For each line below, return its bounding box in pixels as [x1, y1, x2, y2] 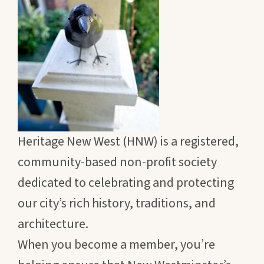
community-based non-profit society [18, 152, 217, 171]
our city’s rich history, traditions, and [18, 193, 216, 213]
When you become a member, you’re [18, 235, 215, 254]
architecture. [18, 214, 88, 233]
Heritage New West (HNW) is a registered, [18, 131, 239, 151]
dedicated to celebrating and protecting [18, 173, 234, 192]
